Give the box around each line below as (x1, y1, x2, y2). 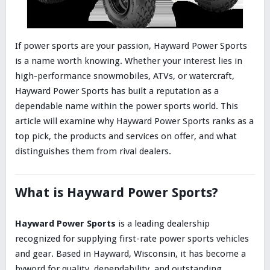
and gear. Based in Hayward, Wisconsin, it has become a (14, 248, 246, 259)
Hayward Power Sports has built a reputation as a (14, 85, 219, 96)
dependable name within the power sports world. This (14, 100, 238, 111)
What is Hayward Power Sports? (14, 184, 218, 200)
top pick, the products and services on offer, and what (14, 130, 237, 142)
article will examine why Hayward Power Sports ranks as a (14, 115, 254, 127)
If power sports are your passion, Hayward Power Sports (14, 40, 247, 51)
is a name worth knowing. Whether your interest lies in (14, 55, 242, 66)
